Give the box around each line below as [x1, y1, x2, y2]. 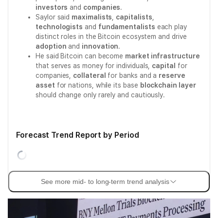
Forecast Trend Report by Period [16, 130, 139, 140]
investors [36, 3, 68, 11]
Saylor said [36, 13, 72, 21]
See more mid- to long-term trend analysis [40, 178, 170, 185]
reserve [159, 72, 185, 79]
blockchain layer [140, 81, 196, 89]
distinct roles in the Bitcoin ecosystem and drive [36, 33, 187, 40]
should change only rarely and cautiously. [36, 91, 165, 99]
